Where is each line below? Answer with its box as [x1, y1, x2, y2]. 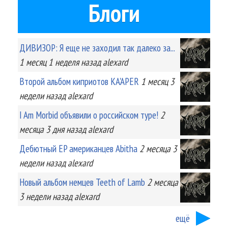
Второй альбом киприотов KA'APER [19, 74, 139, 88]
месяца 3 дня [19, 122, 64, 135]
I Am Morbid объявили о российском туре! [19, 108, 158, 121]
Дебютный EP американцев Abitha [19, 141, 137, 155]
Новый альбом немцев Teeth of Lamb [19, 175, 145, 188]
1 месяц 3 [141, 74, 175, 88]
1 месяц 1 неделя [19, 55, 79, 68]
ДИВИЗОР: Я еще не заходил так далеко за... [19, 41, 175, 54]
